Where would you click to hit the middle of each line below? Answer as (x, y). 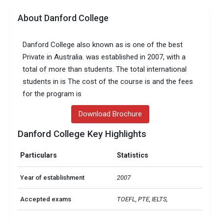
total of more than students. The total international (105, 69)
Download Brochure (110, 114)
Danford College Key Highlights (82, 134)
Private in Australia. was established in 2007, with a (104, 57)
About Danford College (63, 18)
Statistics (133, 155)
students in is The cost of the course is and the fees (108, 81)
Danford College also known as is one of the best (103, 44)
